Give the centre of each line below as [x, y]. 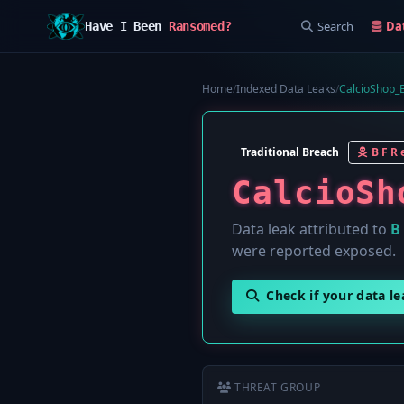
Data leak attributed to [311, 229]
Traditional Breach [290, 152]
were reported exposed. [314, 251]
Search [335, 26]
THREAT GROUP [278, 387]
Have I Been [127, 26]
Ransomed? [200, 26]
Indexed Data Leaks [286, 89]
